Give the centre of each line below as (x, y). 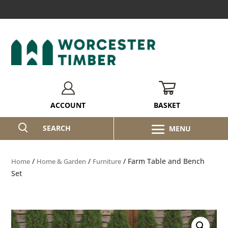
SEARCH (57, 128)
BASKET (167, 105)
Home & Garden (62, 161)
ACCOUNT (68, 105)
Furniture (107, 161)
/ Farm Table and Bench (163, 161)
